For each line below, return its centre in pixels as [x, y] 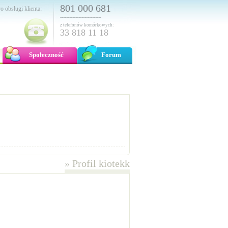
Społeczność [46, 55]
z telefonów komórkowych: [87, 25]
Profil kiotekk [100, 163]
